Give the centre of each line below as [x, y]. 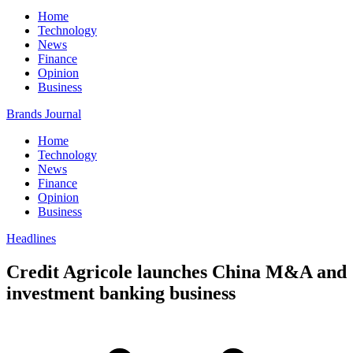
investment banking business [121, 293]
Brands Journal [44, 114]
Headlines [31, 238]
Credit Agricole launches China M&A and [176, 271]
